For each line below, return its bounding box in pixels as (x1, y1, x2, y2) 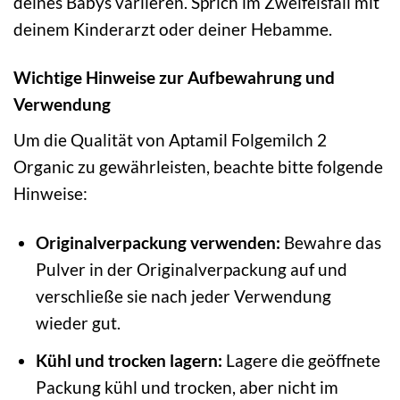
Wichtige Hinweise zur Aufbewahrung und (13, 67, 335, 88)
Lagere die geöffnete (221, 349, 380, 371)
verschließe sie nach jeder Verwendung (35, 286, 331, 306)
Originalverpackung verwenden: (35, 232, 280, 253)
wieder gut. (35, 312, 121, 333)
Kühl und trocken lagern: (35, 349, 222, 371)
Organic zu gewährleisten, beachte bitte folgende (13, 156, 383, 178)
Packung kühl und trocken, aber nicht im (35, 376, 338, 397)
